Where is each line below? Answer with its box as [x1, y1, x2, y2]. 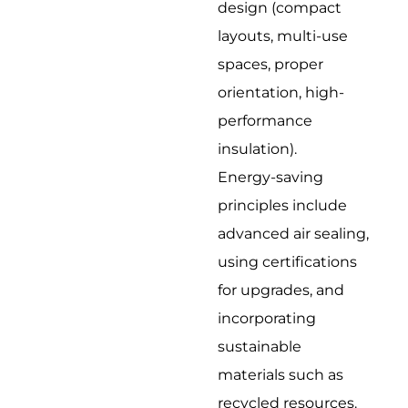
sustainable [218, 337, 302, 355]
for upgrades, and [218, 280, 345, 299]
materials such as [218, 365, 344, 383]
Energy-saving [218, 168, 324, 186]
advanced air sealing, [218, 224, 370, 242]
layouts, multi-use [218, 26, 349, 45]
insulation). [218, 139, 298, 158]
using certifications [218, 252, 358, 270]
